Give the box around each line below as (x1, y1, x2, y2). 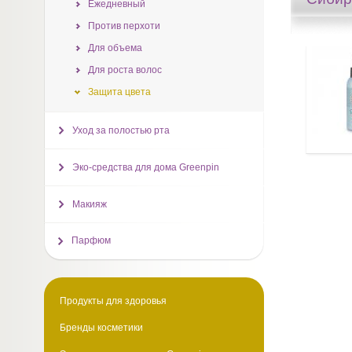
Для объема (87, 42, 142, 53)
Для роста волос (87, 64, 162, 75)
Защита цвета (87, 86, 151, 97)
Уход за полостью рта (71, 125, 170, 136)
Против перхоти (87, 20, 160, 31)
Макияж (71, 199, 107, 210)
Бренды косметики (59, 322, 143, 333)
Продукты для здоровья (59, 295, 167, 306)
